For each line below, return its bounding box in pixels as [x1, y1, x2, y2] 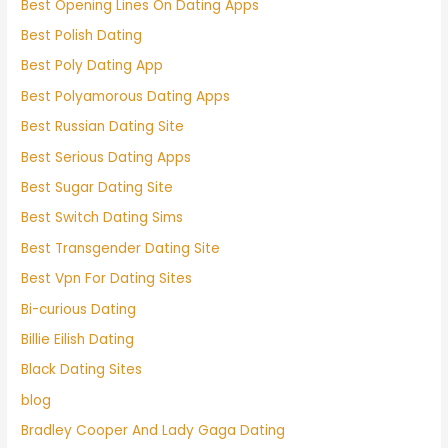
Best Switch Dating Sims [21, 208, 184, 228]
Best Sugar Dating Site [21, 178, 174, 198]
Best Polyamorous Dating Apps [21, 86, 231, 106]
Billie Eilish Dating [21, 330, 135, 350]
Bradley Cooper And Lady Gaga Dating [21, 421, 286, 441]
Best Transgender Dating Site [21, 238, 221, 258]
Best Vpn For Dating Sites [21, 269, 193, 289]
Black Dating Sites [21, 360, 143, 380]
